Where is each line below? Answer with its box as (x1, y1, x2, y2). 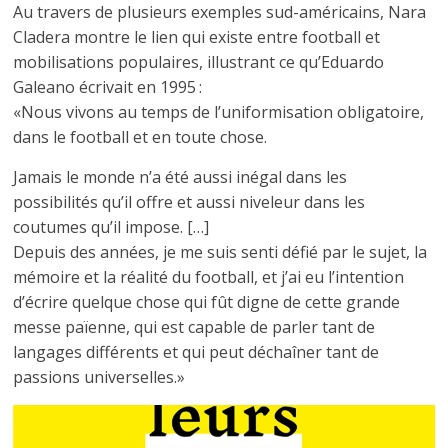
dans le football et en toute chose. (13, 126, 268, 149)
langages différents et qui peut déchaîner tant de (13, 341, 380, 364)
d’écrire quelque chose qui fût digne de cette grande (13, 291, 401, 314)
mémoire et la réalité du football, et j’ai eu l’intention (13, 266, 405, 289)
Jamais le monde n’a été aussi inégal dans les (13, 166, 348, 189)
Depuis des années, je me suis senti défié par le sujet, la (13, 241, 428, 264)
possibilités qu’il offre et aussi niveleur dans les (13, 191, 366, 214)
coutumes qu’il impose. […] (13, 216, 210, 239)
